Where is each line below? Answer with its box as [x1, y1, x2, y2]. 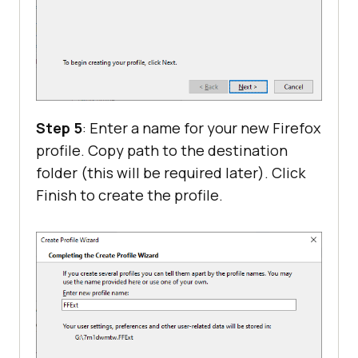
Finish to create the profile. [36, 185, 223, 205]
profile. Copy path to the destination [36, 141, 288, 161]
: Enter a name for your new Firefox [82, 118, 320, 138]
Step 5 [36, 118, 82, 138]
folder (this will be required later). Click [36, 163, 305, 183]
